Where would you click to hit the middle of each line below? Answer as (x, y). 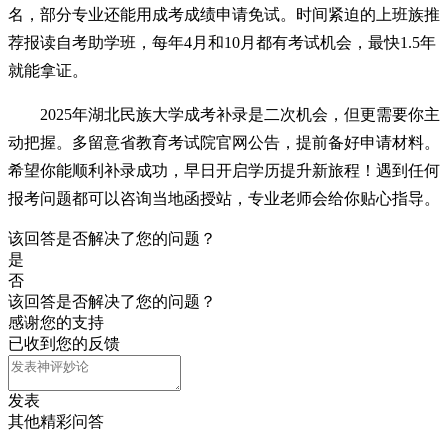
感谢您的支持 (56, 323)
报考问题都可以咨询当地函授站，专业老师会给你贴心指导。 (224, 199)
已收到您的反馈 (64, 344)
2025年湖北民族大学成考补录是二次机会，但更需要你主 (240, 115)
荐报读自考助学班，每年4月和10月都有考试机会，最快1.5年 (222, 43)
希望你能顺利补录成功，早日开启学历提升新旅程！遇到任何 (224, 171)
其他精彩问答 (56, 422)
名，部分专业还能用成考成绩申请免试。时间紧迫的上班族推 (224, 15)
